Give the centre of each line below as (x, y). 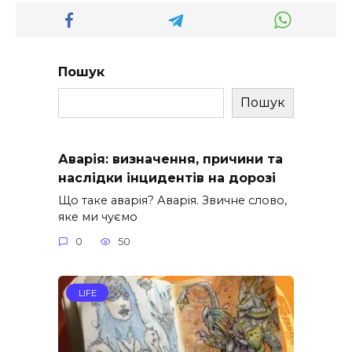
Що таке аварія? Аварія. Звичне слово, (172, 200)
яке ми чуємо (98, 216)
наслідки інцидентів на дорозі (167, 178)
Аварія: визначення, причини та (170, 159)
